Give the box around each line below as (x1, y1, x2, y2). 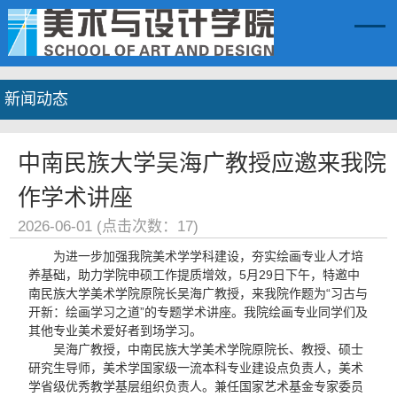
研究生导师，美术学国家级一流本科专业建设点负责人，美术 (28, 361, 364, 375)
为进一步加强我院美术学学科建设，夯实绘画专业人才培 (53, 249, 364, 263)
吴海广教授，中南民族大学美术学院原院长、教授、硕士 (53, 342, 364, 356)
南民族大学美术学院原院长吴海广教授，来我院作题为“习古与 (28, 286, 369, 300)
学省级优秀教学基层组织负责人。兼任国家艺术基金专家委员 (28, 379, 364, 393)
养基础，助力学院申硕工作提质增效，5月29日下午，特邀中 (28, 268, 361, 282)
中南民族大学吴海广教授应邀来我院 (17, 150, 386, 176)
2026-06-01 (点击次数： (17, 218, 177, 235)
